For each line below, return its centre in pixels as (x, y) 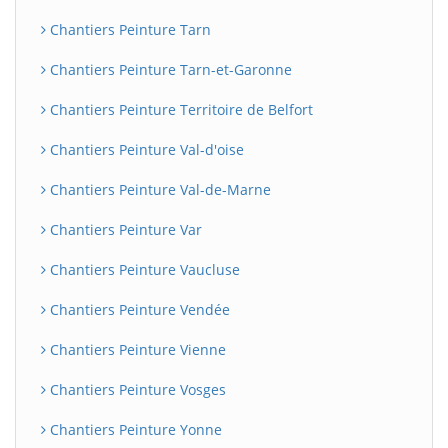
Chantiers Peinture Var (124, 229)
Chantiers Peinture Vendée (138, 309)
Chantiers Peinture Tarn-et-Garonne (169, 69)
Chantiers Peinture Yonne (134, 429)
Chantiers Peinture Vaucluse (143, 269)
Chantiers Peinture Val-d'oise (145, 149)
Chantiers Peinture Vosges (136, 389)
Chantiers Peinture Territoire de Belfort (179, 109)
